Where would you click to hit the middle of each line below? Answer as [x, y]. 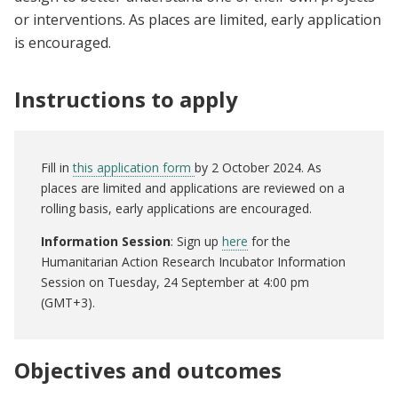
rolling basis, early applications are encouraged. [178, 209]
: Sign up [196, 242]
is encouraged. [63, 43]
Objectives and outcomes [148, 370]
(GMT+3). [70, 303]
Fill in [57, 168]
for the [269, 242]
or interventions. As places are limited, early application [198, 20]
